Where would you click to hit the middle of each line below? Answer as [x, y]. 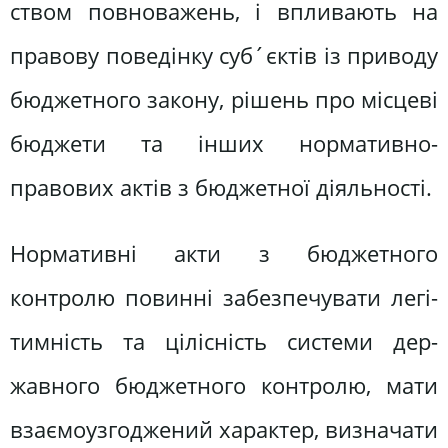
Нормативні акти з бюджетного [224, 253]
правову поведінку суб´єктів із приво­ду [224, 56]
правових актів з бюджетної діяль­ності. [221, 188]
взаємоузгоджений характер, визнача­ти [224, 429]
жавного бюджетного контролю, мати [224, 385]
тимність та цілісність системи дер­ [224, 341]
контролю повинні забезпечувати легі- [224, 297]
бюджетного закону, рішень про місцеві [224, 100]
